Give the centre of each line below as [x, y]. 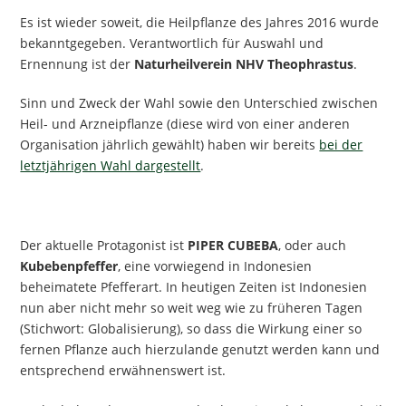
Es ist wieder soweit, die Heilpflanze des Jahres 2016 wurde [200, 22]
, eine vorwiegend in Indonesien [215, 266]
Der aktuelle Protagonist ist [104, 246]
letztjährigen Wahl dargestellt [111, 166]
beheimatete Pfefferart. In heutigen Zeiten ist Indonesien [194, 287]
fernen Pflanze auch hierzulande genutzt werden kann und [200, 350]
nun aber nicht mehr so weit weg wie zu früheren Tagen [192, 308]
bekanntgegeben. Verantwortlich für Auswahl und [172, 43]
